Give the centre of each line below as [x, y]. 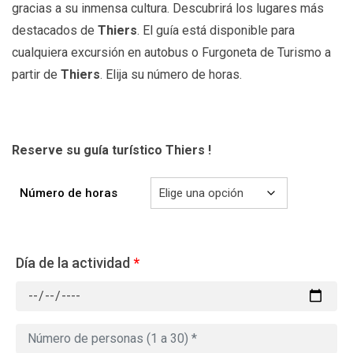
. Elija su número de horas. [171, 74]
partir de [36, 74]
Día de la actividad [73, 262]
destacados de [55, 30]
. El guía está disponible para [216, 30]
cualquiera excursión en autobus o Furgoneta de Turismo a [171, 52]
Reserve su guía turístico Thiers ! [111, 150]
